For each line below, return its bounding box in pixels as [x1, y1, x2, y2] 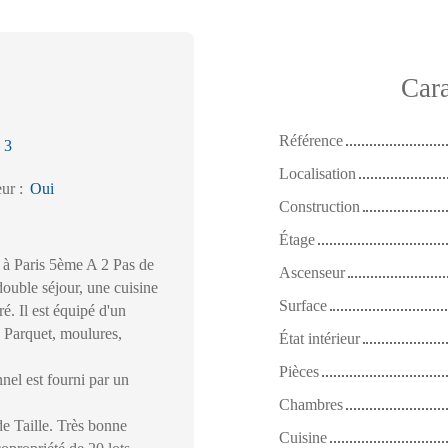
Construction [279, 197, 360, 215]
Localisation [279, 164, 356, 182]
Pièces [279, 362, 319, 380]
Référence [279, 131, 343, 149]
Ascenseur [279, 263, 345, 281]
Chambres [279, 395, 343, 413]
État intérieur [279, 329, 360, 347]
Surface [279, 296, 327, 314]
